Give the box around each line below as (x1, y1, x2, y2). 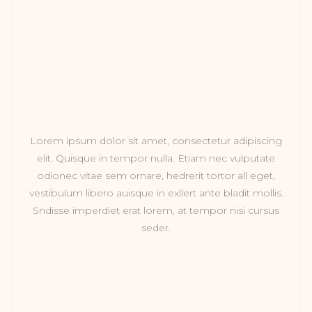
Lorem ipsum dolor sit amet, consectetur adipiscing (30, 134, 282, 148)
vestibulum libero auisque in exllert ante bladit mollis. (29, 187, 283, 200)
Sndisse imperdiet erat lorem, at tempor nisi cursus (33, 204, 279, 217)
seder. (141, 221, 171, 235)
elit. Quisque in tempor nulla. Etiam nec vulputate (37, 152, 275, 165)
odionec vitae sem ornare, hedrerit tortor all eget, (37, 169, 275, 182)
